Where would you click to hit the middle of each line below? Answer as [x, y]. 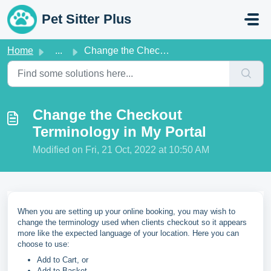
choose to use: [44, 244]
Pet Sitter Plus [86, 19]
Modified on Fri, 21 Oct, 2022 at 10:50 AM [121, 150]
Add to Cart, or [63, 260]
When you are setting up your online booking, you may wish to [126, 211]
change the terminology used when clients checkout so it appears [132, 222]
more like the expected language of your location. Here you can [128, 233]
